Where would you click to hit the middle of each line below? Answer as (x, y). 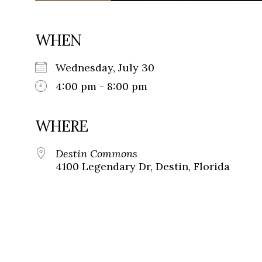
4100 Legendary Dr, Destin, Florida (143, 167)
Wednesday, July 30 (111, 68)
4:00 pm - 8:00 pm (101, 87)
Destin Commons (96, 154)
